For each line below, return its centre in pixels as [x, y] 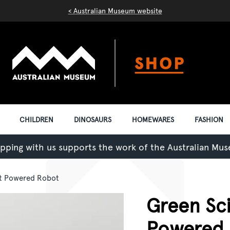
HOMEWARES [153, 120]
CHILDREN [36, 120]
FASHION [209, 120]
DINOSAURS [92, 120]
